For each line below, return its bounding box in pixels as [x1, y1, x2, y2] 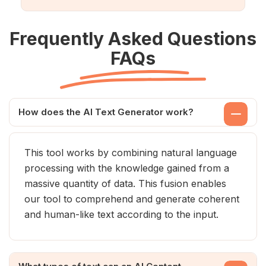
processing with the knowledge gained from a [24, 162, 229, 174]
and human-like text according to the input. [24, 208, 218, 220]
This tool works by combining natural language [24, 147, 237, 159]
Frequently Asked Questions [9, 28, 256, 49]
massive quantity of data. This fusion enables [24, 178, 226, 189]
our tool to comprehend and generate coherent [24, 193, 239, 205]
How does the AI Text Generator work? [18, 106, 194, 118]
